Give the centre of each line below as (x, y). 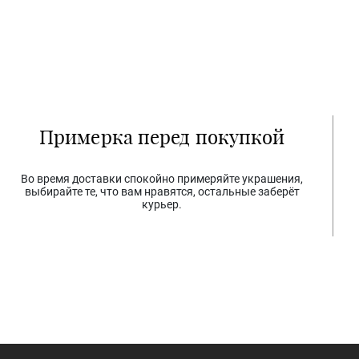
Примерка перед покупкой (162, 136)
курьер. (162, 204)
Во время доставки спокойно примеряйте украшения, (162, 179)
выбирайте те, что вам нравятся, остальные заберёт (162, 192)
